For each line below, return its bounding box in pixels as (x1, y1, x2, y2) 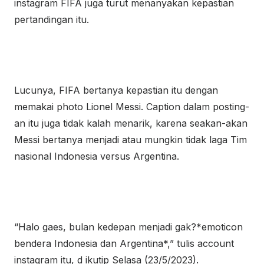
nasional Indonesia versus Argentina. (14, 150, 179, 162)
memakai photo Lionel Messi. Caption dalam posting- (14, 101, 249, 113)
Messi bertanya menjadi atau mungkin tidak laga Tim (14, 134, 247, 146)
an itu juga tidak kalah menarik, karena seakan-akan (14, 117, 247, 129)
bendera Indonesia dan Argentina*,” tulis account (14, 237, 234, 249)
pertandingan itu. (14, 14, 89, 25)
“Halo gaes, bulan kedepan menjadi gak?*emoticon (14, 221, 243, 233)
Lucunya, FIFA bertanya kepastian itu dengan (14, 84, 218, 96)
